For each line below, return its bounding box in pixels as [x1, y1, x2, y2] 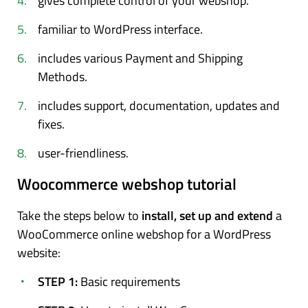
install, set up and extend [142, 206, 273, 225]
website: [17, 243, 60, 262]
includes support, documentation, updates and [38, 96, 280, 115]
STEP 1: [38, 272, 80, 291]
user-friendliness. [38, 143, 129, 162]
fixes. [38, 114, 65, 133]
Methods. [38, 67, 87, 86]
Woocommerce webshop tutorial [17, 171, 236, 196]
